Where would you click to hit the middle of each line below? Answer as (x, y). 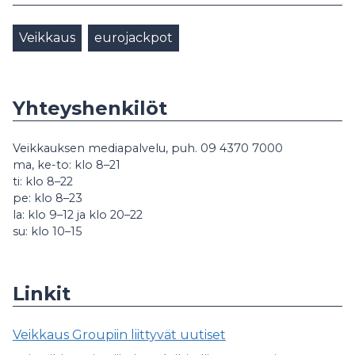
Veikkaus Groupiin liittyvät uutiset (119, 335)
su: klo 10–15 (47, 231)
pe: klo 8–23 (48, 198)
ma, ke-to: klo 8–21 (67, 165)
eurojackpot (134, 38)
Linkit (42, 294)
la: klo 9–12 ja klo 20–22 (78, 215)
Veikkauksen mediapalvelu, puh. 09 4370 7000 (148, 148)
